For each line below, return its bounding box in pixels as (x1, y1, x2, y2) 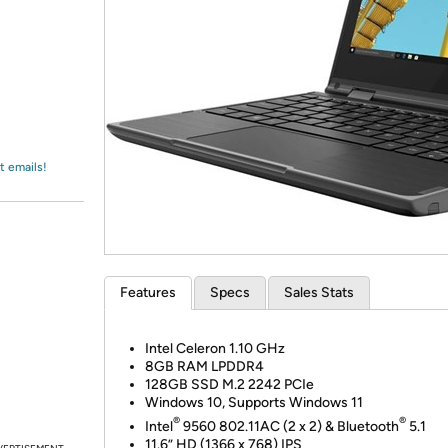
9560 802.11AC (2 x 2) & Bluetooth (180, 417, 399, 435)
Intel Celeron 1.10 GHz (145, 340, 285, 357)
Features (120, 284, 176, 301)
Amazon (38, 25, 91, 43)
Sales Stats (284, 284, 354, 301)
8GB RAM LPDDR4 (145, 358, 264, 375)
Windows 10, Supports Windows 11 (145, 394, 363, 411)
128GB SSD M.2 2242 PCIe (145, 376, 314, 393)
